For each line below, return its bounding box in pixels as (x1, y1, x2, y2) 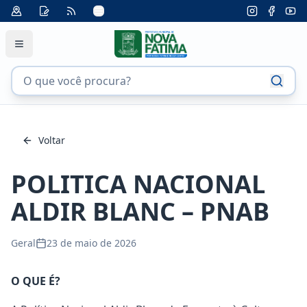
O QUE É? (11, 273, 60, 288)
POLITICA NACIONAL (11, 167, 265, 201)
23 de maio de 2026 (47, 236, 136, 249)
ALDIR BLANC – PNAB (11, 195, 269, 228)
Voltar (38, 134, 65, 147)
